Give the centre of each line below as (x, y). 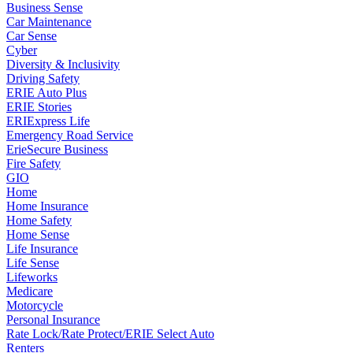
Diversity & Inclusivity (63, 65)
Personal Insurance (53, 320)
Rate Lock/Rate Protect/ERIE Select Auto (110, 334)
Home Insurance (47, 206)
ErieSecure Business (57, 150)
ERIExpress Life (48, 121)
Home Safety (39, 221)
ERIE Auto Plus (46, 93)
